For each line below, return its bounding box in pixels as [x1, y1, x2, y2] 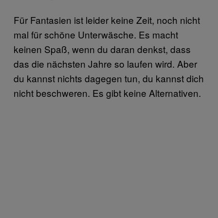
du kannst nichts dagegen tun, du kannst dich [14, 72, 204, 85]
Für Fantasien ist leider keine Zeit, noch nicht [14, 13, 200, 27]
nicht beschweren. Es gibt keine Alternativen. [14, 86, 201, 100]
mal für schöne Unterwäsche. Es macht [14, 28, 178, 41]
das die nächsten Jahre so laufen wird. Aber [14, 57, 197, 71]
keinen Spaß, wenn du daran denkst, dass [14, 42, 191, 56]
